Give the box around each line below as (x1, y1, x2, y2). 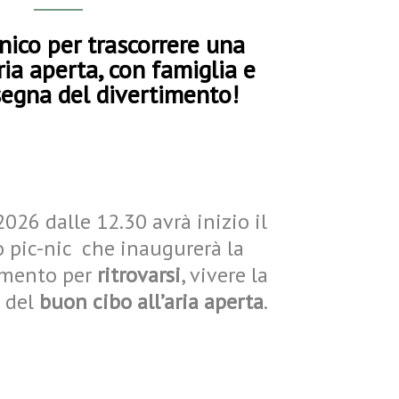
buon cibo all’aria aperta (34, 287, 265, 315)
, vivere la (181, 260, 269, 289)
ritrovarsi (97, 260, 182, 289)
